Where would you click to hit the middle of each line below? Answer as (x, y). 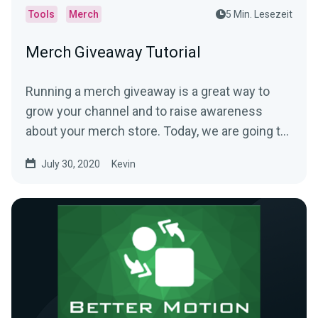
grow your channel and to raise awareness (144, 111)
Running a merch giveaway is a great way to (148, 91)
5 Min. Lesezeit (259, 14)
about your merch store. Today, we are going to (157, 131)
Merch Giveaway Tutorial (113, 52)
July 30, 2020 (71, 164)
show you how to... (78, 151)
